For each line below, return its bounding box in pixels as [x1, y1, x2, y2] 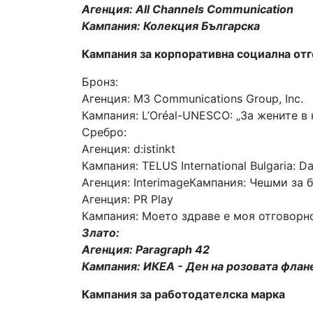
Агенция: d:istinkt [82, 141, 175, 156]
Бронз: [82, 74, 118, 89]
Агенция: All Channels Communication [82, 1, 293, 16]
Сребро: [82, 124, 126, 139]
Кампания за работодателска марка [82, 286, 285, 301]
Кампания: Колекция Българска [82, 18, 260, 33]
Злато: [82, 225, 119, 240]
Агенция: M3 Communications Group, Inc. [82, 91, 303, 105]
